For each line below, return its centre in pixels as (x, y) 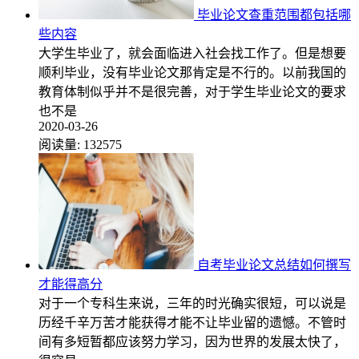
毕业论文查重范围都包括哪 (274, 14)
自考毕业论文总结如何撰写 (274, 264)
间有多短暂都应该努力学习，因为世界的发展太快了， (192, 341)
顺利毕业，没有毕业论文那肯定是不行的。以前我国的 (192, 72)
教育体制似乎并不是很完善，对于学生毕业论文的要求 (192, 91)
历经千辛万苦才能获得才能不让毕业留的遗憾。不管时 (192, 322)
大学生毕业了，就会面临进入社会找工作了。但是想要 (192, 53)
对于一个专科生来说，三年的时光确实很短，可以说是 (192, 303)
